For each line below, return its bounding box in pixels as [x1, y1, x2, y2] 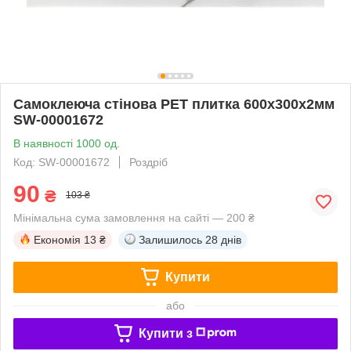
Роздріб [129, 155, 168, 168]
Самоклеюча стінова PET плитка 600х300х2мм [13, 96, 335, 112]
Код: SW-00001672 [13, 155, 110, 168]
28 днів [205, 233, 241, 246]
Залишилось [139, 233, 202, 246]
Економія [34, 233, 81, 246]
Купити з [138, 326, 193, 340]
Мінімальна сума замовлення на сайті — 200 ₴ [13, 211, 255, 224]
